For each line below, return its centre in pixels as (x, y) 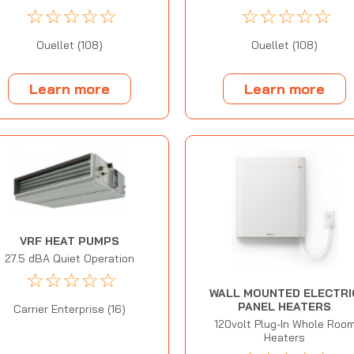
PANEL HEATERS (285, 307)
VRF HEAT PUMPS (69, 241)
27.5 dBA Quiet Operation (69, 259)
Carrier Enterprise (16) (69, 309)
